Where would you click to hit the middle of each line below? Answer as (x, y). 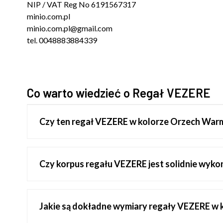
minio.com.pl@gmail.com (69, 28)
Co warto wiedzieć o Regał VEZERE (118, 93)
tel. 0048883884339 (62, 40)
